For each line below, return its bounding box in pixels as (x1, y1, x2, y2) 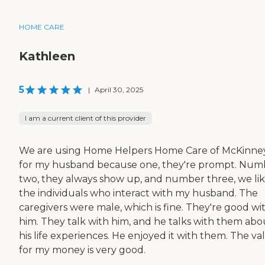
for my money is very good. (19, 244, 146, 256)
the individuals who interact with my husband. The (19, 187, 258, 199)
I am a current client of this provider (25, 113, 146, 122)
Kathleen (19, 49, 75, 63)
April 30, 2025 (95, 85, 143, 94)
